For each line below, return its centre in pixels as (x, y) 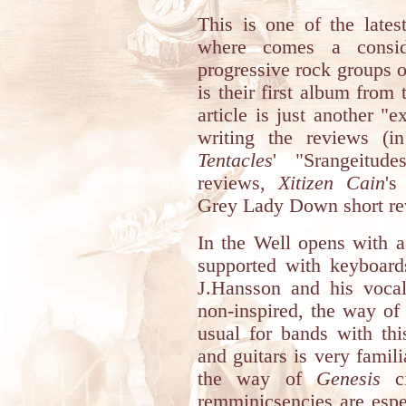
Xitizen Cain (331, 183)
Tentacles (235, 160)
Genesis (348, 379)
